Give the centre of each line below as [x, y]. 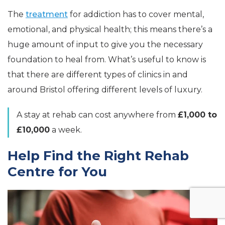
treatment [47, 15]
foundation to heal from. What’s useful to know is [107, 60]
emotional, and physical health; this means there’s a [110, 30]
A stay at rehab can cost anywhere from [97, 115]
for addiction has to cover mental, [136, 15]
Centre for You [57, 172]
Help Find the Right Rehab [98, 156]
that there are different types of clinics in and [98, 75]
